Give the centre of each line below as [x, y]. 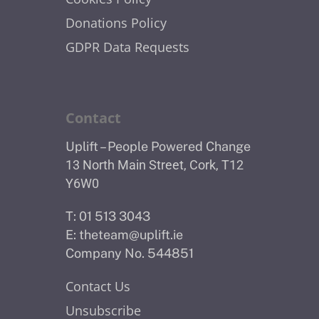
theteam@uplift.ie [131, 234]
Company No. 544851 [130, 253]
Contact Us [98, 286]
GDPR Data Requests [127, 47]
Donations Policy [116, 22]
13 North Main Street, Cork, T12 [155, 164]
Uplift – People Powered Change [158, 146]
